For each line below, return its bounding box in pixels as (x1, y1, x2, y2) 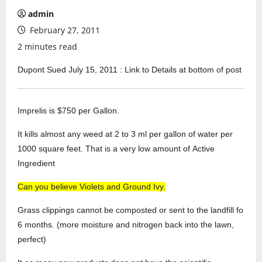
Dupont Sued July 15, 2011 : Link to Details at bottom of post (18, 65, 242, 74)
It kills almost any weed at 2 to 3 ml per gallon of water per (18, 129, 233, 139)
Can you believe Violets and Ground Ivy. (18, 182, 166, 191)
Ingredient (18, 158, 55, 168)
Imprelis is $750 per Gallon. (18, 106, 119, 115)
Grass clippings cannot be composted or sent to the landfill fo (18, 205, 243, 215)
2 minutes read (18, 41, 77, 52)
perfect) (18, 235, 46, 244)
